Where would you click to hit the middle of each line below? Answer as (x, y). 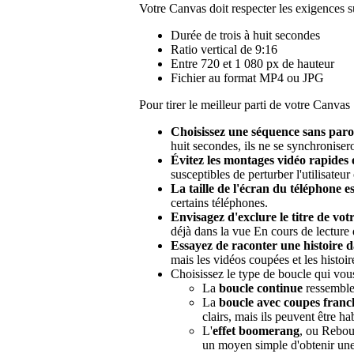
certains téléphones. (219, 202)
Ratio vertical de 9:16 (224, 49)
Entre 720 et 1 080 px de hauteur (252, 63)
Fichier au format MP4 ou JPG (247, 77)
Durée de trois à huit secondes (245, 35)
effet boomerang (256, 330)
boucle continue (261, 288)
